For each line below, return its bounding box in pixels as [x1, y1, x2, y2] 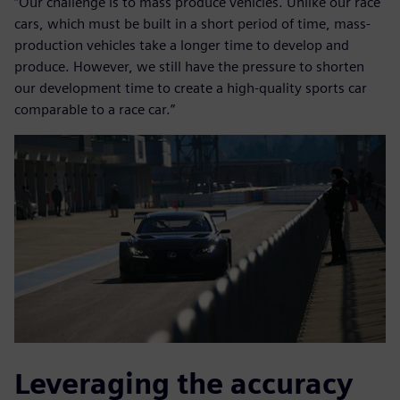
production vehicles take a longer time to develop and [14, 36, 349, 54]
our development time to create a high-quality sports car [14, 79, 367, 96]
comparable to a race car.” [14, 100, 175, 118]
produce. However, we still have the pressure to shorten [14, 57, 364, 75]
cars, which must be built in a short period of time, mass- [14, 14, 371, 32]
